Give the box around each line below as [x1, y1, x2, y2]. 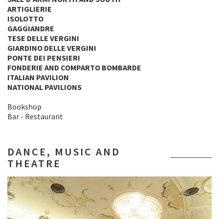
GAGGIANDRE [7, 23, 54, 33]
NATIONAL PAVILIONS [7, 82, 82, 92]
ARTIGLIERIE [7, 4, 52, 14]
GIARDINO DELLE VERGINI [7, 43, 96, 53]
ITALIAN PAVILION [7, 72, 69, 82]
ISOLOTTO [7, 14, 44, 23]
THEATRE [7, 156, 61, 170]
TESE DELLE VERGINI [7, 33, 79, 43]
